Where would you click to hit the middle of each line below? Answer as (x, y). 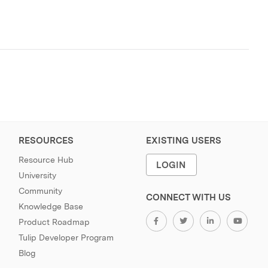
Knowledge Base (51, 206)
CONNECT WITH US (188, 197)
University (37, 175)
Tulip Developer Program (66, 237)
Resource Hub (46, 160)
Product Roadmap (54, 222)
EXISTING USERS (183, 141)
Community (40, 191)
